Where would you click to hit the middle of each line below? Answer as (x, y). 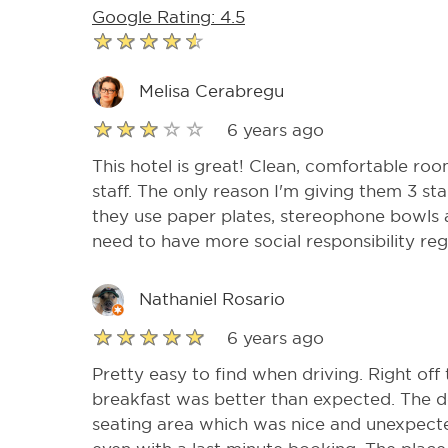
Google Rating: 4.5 (168, 17)
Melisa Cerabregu (211, 92)
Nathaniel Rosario (212, 300)
